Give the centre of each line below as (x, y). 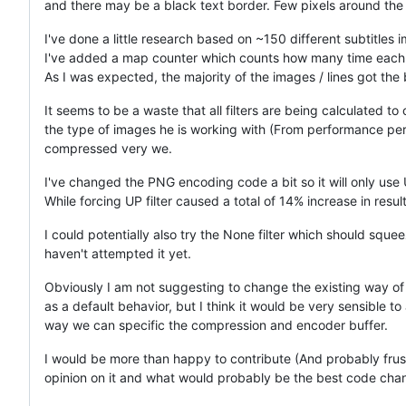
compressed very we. (108, 148)
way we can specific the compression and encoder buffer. (216, 324)
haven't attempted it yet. (118, 253)
